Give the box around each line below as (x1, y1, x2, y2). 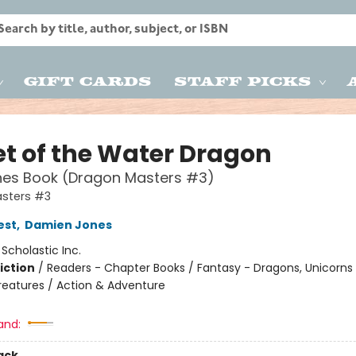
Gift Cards (24, 72, 152, 88)
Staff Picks (174, 72, 311, 88)
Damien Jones (24, 217, 112, 233)
